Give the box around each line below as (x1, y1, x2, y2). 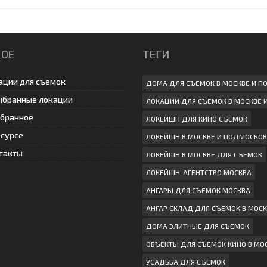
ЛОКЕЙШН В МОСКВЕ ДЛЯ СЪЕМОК (146, 150, 262, 159)
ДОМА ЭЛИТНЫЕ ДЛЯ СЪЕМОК (146, 221, 249, 230)
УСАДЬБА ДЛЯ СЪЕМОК (146, 257, 225, 266)
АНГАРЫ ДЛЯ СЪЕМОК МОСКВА (146, 185, 250, 194)
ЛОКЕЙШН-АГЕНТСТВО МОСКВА (146, 167, 252, 176)
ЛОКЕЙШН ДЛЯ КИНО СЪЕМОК (146, 114, 247, 123)
